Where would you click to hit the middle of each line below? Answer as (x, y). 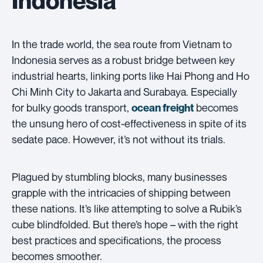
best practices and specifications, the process (117, 240)
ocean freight (163, 107)
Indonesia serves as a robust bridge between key (123, 60)
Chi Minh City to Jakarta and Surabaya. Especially (124, 91)
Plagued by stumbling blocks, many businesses (119, 176)
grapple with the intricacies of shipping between (121, 192)
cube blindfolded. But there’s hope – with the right (125, 224)
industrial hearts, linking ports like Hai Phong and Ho (131, 75)
